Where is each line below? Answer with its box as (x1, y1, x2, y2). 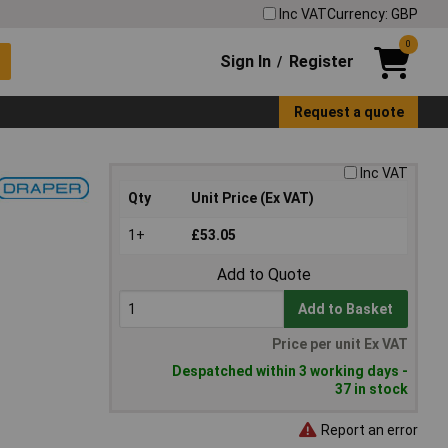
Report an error (318, 421, 418, 438)
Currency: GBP (327, 5, 418, 22)
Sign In (220, 51, 272, 71)
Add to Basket (298, 301, 394, 318)
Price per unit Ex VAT (272, 336, 408, 353)
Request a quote (293, 103, 404, 120)
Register (288, 51, 354, 71)
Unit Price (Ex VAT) (191, 190, 314, 207)
